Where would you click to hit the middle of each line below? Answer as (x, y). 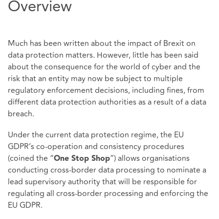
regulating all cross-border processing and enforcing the (108, 194)
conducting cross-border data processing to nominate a (107, 170)
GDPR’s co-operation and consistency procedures (96, 147)
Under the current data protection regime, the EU (96, 135)
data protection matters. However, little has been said (103, 55)
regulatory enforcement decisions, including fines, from (106, 91)
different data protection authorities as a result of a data (107, 102)
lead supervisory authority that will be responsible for (102, 182)
